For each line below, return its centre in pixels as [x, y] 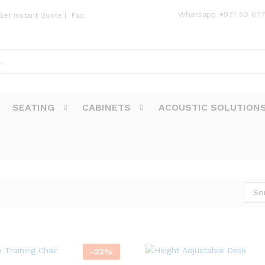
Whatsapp [198, 14]
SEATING [33, 107]
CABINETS [106, 107]
